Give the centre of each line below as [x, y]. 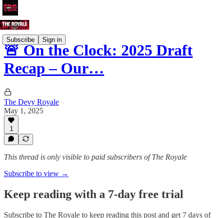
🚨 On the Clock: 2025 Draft [98, 50]
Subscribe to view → [36, 173]
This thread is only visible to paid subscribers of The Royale [95, 157]
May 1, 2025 [24, 110]
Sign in [52, 39]
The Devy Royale [31, 102]
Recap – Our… [54, 68]
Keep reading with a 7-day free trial [94, 194]
